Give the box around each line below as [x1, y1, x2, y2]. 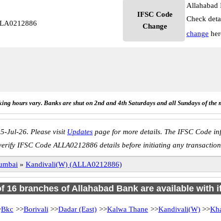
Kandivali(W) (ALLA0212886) [26, 160, 122, 168]
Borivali [23, 205, 48, 213]
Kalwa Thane [107, 205, 148, 213]
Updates [67, 128, 93, 136]
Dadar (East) [58, 205, 97, 213]
